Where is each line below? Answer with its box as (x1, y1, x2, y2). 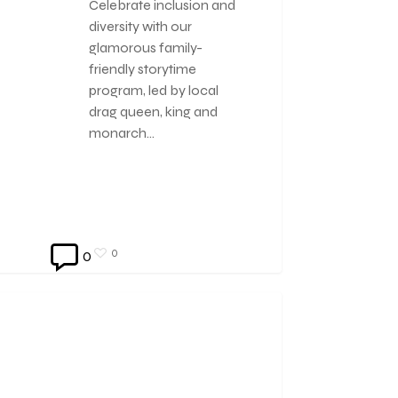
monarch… (89, 124, 155, 142)
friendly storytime (89, 60, 197, 78)
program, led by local (89, 82, 219, 99)
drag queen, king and (89, 103, 219, 121)
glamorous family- (89, 39, 203, 57)
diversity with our (89, 18, 193, 36)
